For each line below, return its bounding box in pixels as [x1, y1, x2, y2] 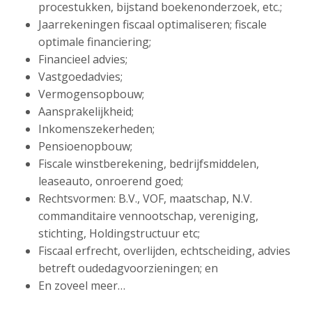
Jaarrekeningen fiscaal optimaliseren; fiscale [38, 17, 267, 32]
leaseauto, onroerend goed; [38, 173, 183, 189]
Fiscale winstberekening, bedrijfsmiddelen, [38, 156, 259, 171]
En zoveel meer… [38, 278, 125, 293]
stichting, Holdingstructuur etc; [38, 226, 200, 241]
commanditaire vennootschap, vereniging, [38, 208, 258, 224]
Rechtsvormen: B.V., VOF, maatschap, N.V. [38, 191, 252, 206]
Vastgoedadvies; [38, 69, 123, 84]
